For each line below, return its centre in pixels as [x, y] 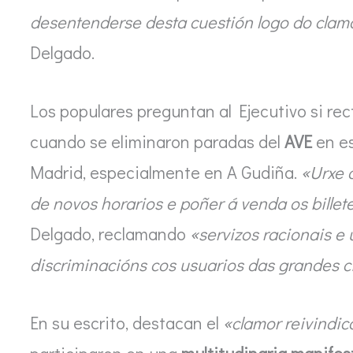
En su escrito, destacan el [126, 323]
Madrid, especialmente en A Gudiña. [165, 173]
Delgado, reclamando [110, 234]
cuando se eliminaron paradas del [157, 142]
